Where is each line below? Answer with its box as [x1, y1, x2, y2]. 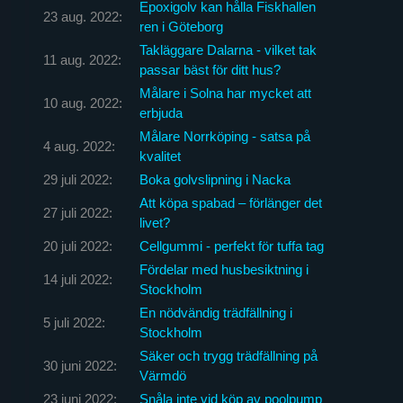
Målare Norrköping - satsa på [139, 128, 310, 144]
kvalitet [139, 148, 181, 164]
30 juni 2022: [42, 357, 117, 373]
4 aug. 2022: [42, 138, 115, 154]
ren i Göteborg [139, 18, 223, 34]
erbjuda [139, 104, 183, 121]
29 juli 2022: [42, 171, 112, 187]
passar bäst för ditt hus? [139, 61, 281, 77]
